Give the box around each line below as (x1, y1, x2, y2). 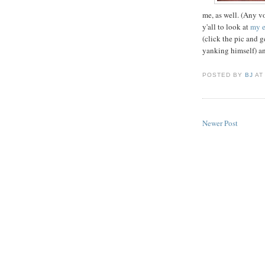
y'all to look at (202, 21, 250, 32)
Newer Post (202, 118, 238, 129)
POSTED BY (202, 72, 245, 79)
